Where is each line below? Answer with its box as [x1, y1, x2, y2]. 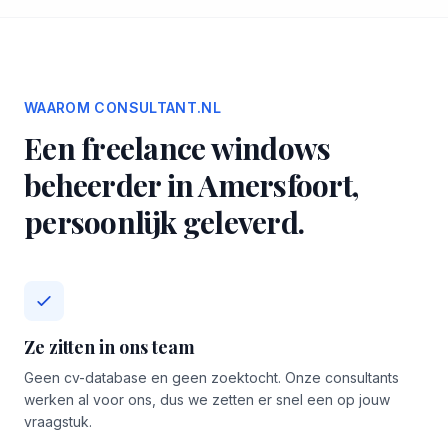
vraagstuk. [24, 413, 92, 430]
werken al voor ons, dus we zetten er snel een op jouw [24, 391, 390, 408]
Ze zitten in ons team [24, 335, 195, 359]
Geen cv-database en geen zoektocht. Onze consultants [24, 369, 399, 386]
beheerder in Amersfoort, [24, 165, 358, 205]
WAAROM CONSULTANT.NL [24, 99, 221, 116]
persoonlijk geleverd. [24, 202, 304, 242]
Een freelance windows [24, 128, 331, 168]
